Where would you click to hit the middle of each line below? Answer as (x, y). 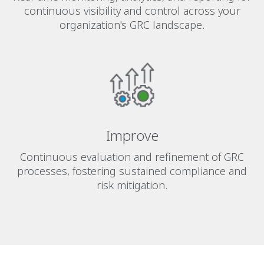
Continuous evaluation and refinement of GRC (132, 157)
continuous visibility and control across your (132, 11)
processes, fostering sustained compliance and (132, 171)
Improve (132, 136)
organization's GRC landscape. (132, 25)
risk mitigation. (132, 185)
